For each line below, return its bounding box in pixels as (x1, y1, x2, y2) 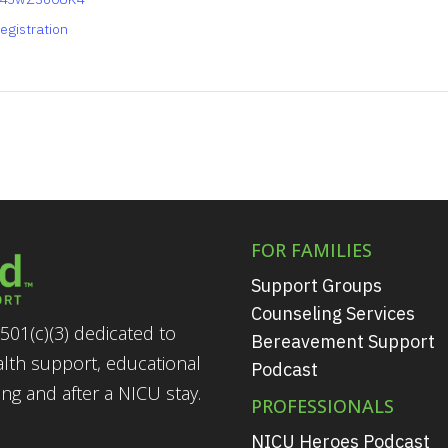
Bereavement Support (250, 329, 435, 353)
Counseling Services (250, 301, 415, 325)
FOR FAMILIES (250, 237, 372, 262)
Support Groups (250, 273, 382, 297)
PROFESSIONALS (250, 393, 394, 418)
